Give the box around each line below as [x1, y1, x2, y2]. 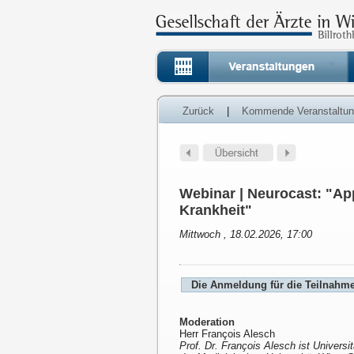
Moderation [179, 316, 235, 329]
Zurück [183, 105, 214, 117]
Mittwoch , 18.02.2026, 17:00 [179, 228, 312, 241]
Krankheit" [179, 202, 252, 219]
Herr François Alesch [179, 328, 275, 341]
